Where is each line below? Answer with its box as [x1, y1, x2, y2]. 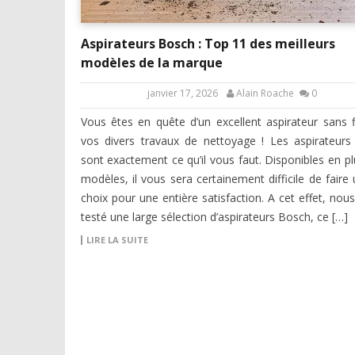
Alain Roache [236, 86, 294, 101]
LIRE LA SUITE [86, 234, 148, 246]
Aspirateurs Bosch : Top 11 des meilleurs [80, 35, 335, 53]
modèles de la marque [80, 54, 223, 72]
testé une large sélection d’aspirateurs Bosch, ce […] [80, 209, 348, 225]
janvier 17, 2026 [147, 86, 218, 101]
